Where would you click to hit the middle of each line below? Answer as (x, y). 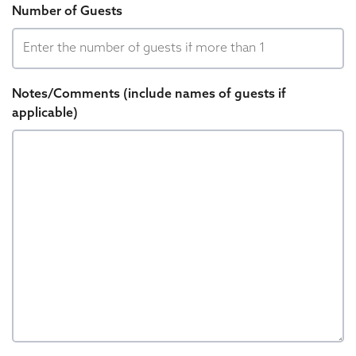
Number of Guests (67, 12)
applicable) (45, 114)
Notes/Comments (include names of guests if (149, 95)
